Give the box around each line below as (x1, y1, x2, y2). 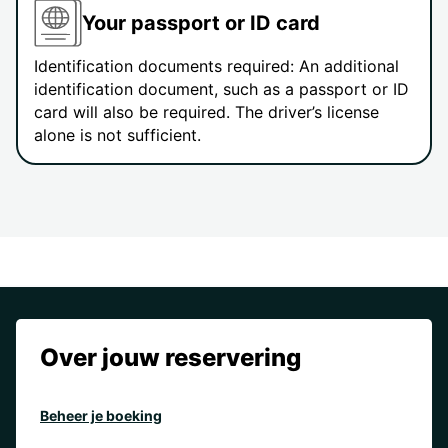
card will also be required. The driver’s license (34, 102, 379, 123)
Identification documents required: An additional (34, 56, 399, 77)
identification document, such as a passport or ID (34, 79, 409, 100)
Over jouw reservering (40, 343, 301, 373)
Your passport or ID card (82, 10, 320, 35)
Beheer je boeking (40, 407, 162, 425)
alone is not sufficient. (34, 125, 201, 146)
